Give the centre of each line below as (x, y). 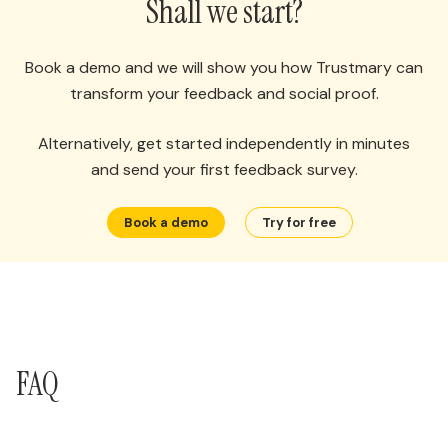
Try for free (299, 222)
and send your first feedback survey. (224, 169)
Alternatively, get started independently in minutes (224, 143)
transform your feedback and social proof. (224, 93)
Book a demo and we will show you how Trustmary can (224, 67)
